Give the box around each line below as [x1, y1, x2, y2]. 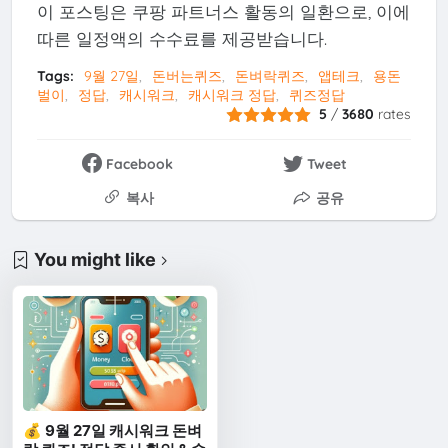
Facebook [106, 155, 174, 174]
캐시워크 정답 [187, 86, 276, 104]
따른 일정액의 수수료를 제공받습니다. [36, 28, 327, 49]
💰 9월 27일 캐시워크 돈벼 [23, 421, 203, 441]
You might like [34, 249, 157, 271]
